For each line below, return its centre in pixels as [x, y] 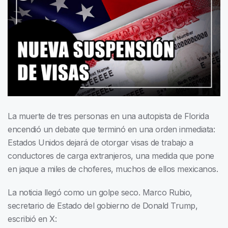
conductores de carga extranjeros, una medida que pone [111, 156]
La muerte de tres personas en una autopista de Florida [108, 116]
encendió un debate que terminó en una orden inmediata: [111, 130]
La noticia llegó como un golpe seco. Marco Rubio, [100, 193]
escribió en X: [32, 219]
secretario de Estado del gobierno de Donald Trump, [103, 206]
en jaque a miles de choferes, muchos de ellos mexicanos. [113, 169]
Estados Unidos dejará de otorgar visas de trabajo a [101, 143]
